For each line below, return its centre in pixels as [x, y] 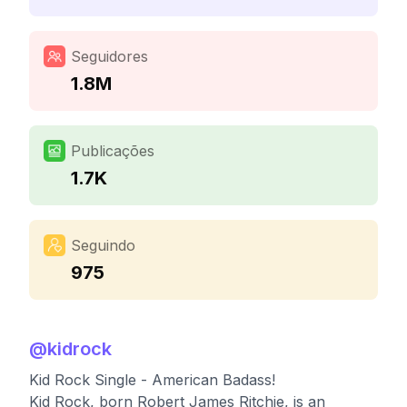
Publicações [113, 151]
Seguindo [103, 245]
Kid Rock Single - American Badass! [152, 380]
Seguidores [109, 56]
